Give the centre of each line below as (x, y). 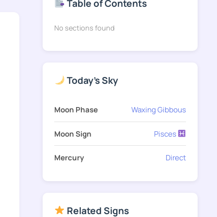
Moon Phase (76, 110)
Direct (176, 157)
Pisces (166, 134)
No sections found (85, 28)
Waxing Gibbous (159, 110)
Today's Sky (91, 80)
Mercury (69, 157)
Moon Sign (73, 134)
